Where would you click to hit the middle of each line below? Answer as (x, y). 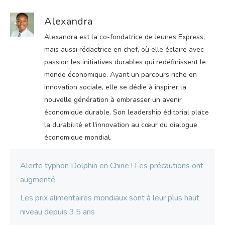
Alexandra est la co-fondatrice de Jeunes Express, (125, 37)
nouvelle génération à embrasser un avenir (113, 100)
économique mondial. (78, 138)
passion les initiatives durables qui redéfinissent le (125, 62)
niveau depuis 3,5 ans (58, 212)
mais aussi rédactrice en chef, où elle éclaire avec (124, 50)
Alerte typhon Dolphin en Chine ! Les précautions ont (112, 166)
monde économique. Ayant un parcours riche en (121, 75)
